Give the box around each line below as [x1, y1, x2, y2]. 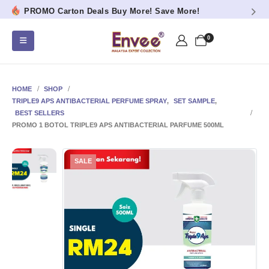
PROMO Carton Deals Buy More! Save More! [24, 7, 200, 16]
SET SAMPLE [174, 97, 215, 104]
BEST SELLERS [15, 109, 64, 116]
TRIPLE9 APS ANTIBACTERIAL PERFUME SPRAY [12, 97, 167, 104]
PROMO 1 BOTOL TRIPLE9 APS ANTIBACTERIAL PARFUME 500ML [12, 121, 224, 128]
